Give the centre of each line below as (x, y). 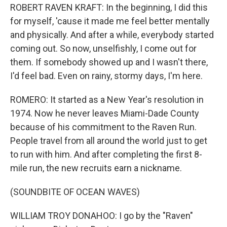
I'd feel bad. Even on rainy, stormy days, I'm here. (106, 76)
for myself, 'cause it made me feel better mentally (110, 21)
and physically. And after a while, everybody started (112, 35)
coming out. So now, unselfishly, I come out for (103, 48)
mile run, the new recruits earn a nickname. (96, 168)
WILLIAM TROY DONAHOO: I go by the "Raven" (102, 216)
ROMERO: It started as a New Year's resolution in (107, 100)
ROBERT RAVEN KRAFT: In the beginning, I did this (109, 7)
